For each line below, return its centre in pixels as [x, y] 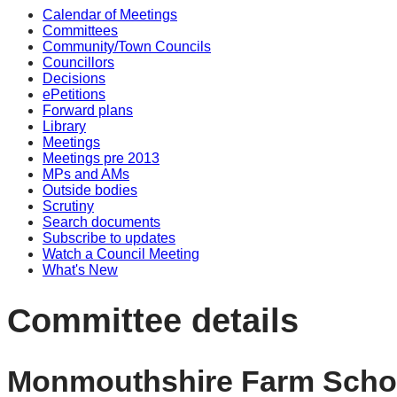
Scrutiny [68, 206]
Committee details [153, 320]
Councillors [78, 62]
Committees [80, 31]
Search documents [101, 222]
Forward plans [88, 110]
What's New [80, 270]
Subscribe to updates [109, 238]
